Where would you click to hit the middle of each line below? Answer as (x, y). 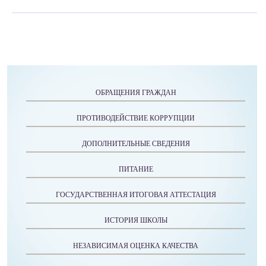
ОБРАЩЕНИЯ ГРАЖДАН (136, 93)
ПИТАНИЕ (136, 169)
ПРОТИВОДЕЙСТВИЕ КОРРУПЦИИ (136, 118)
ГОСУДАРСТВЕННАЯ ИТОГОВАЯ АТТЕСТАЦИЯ (136, 195)
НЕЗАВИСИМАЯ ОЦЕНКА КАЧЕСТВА (136, 246)
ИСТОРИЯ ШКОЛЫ (136, 220)
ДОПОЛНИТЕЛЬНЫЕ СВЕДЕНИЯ (136, 144)
